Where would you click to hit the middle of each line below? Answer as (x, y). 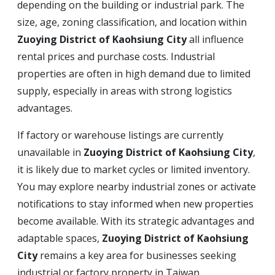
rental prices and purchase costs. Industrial (116, 56)
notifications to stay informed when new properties (135, 204)
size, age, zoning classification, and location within (132, 22)
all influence (215, 39)
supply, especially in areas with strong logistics (125, 91)
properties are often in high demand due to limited (134, 74)
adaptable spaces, (60, 238)
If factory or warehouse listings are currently (120, 135)
